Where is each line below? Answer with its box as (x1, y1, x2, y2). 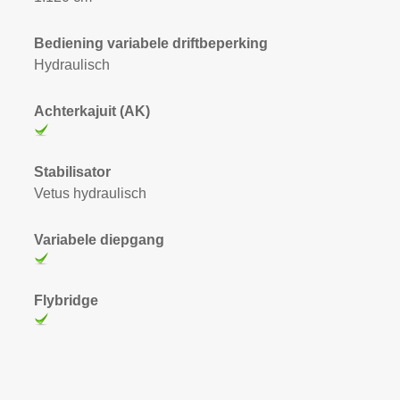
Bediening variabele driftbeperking (33, 36, 268, 51)
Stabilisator (33, 164, 111, 179)
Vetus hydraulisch (33, 186, 146, 201)
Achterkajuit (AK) (33, 104, 150, 119)
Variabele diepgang (33, 232, 164, 247)
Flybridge (33, 293, 98, 308)
